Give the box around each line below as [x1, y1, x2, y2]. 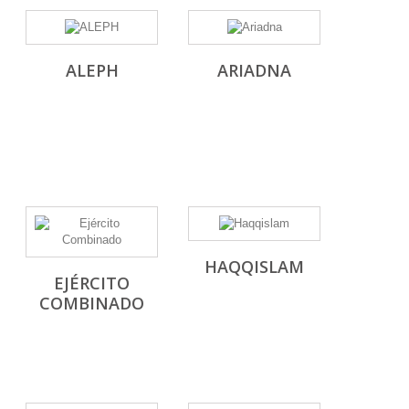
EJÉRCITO [54, 271, 130, 294]
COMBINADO [39, 291, 144, 314]
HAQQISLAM [204, 255, 304, 278]
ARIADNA [217, 58, 291, 81]
